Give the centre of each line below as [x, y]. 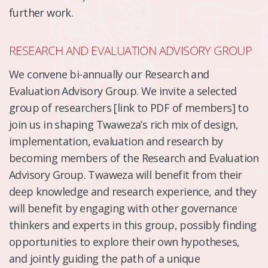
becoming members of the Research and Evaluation [134, 158]
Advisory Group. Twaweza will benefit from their [126, 174]
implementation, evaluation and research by [116, 141]
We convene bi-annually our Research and [109, 74]
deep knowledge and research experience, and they [133, 191]
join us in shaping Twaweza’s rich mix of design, [124, 124]
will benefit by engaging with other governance [123, 208]
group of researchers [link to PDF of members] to [129, 107]
